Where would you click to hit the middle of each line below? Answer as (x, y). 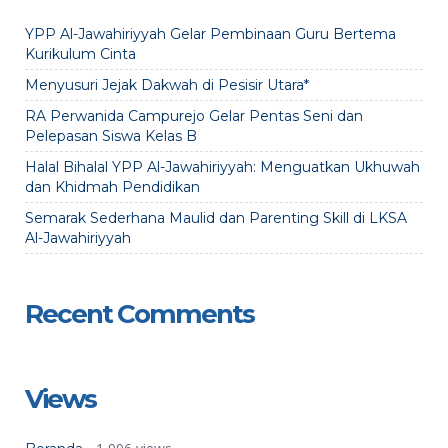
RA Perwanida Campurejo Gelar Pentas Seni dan (194, 116)
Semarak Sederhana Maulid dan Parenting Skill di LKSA (216, 218)
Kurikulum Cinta (80, 54)
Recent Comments (139, 314)
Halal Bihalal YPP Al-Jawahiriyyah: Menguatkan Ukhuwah (222, 167)
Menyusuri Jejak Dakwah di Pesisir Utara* (167, 85)
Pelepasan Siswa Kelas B (111, 136)
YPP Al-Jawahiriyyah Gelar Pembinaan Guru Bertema (210, 34)
